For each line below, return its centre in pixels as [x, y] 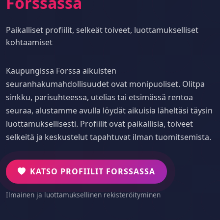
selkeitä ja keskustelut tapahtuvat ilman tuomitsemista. [109, 137]
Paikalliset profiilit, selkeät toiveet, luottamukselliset [102, 30]
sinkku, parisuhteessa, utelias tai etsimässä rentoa [99, 97]
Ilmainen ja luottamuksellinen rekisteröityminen [83, 194]
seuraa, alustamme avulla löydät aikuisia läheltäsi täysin [109, 110]
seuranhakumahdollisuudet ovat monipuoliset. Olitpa [105, 84]
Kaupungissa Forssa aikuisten [61, 70]
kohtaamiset [29, 42]
